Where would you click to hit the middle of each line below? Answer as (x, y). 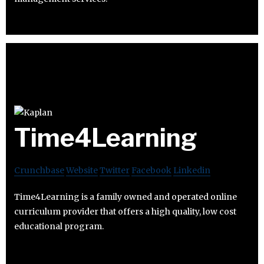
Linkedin (192, 170)
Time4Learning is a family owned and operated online (126, 197)
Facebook (151, 170)
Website (82, 170)
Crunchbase (39, 170)
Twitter (115, 170)
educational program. (59, 226)
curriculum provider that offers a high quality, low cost (125, 211)
